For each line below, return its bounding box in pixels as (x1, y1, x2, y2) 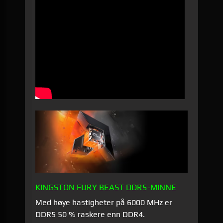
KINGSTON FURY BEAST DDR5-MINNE (35, 182, 177, 192)
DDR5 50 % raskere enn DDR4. (35, 209, 145, 219)
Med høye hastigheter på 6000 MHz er (35, 197, 173, 207)
